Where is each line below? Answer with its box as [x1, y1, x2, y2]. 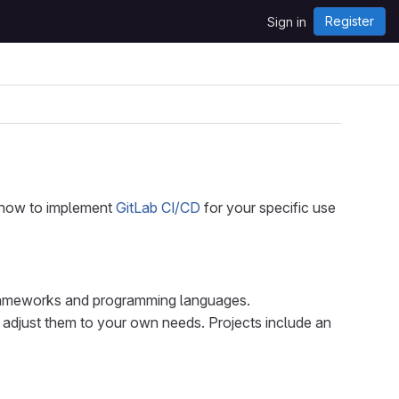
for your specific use [200, 199, 336, 216]
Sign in [267, 14, 306, 29]
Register [325, 13, 374, 28]
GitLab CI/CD [116, 199, 200, 216]
